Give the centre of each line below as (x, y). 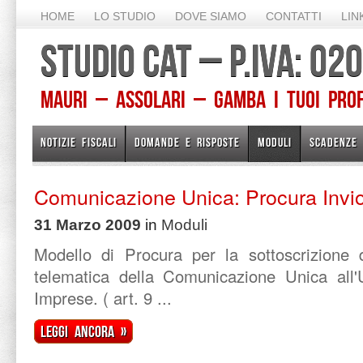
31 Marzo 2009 (88, 225)
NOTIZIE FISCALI (79, 142)
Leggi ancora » (83, 331)
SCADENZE (333, 142)
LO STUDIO (125, 16)
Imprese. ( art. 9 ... (103, 298)
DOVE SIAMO (211, 16)
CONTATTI (294, 16)
